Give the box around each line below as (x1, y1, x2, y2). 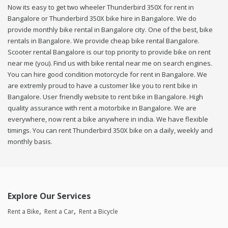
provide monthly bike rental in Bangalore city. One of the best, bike (8, 25, 213, 35)
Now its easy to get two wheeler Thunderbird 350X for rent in (8, 3, 194, 12)
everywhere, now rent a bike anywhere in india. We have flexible (8, 115, 208, 124)
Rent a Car (44, 207, 74, 216)
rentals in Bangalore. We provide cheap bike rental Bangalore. (8, 36, 199, 46)
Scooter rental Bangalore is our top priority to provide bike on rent (8, 47, 211, 57)
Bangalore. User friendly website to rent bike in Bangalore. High (8, 92, 203, 102)
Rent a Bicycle (79, 207, 118, 216)
